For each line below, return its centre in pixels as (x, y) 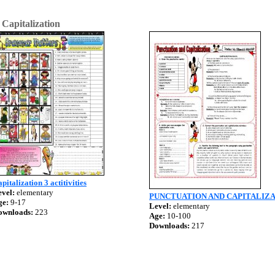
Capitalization (31, 24)
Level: (160, 206)
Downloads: (169, 226)
